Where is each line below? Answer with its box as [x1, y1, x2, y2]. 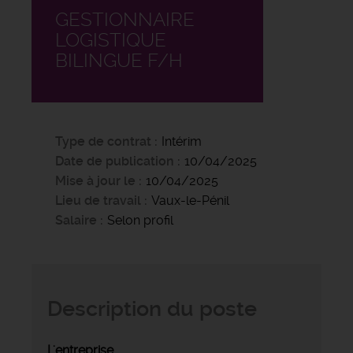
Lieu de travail [55, 192, 141, 208]
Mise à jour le [55, 173, 136, 188]
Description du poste [47, 295, 257, 321]
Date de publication [55, 153, 177, 169]
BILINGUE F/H [55, 49, 183, 72]
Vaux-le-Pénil [151, 192, 229, 208]
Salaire [55, 212, 97, 228]
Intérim [162, 133, 202, 149]
